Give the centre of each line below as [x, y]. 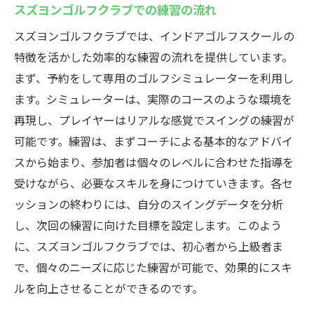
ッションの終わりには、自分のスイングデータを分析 [149, 204]
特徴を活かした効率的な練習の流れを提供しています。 [153, 57]
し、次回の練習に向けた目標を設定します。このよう [148, 225]
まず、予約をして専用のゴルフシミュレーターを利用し [154, 78]
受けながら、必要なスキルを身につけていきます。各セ [153, 183]
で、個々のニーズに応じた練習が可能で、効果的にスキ [153, 267]
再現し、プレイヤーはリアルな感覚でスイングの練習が [154, 120]
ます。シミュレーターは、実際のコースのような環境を [153, 99]
